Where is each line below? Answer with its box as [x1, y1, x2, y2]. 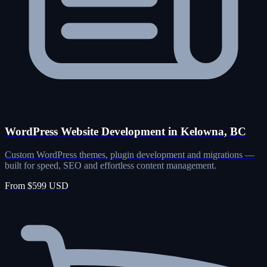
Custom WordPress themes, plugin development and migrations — [5, 149, 254, 160]
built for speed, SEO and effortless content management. [5, 160, 216, 170]
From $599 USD [5, 180, 69, 191]
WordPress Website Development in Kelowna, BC [5, 125, 246, 138]
